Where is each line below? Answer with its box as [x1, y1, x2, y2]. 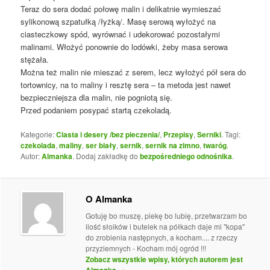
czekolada [20, 140, 56, 151]
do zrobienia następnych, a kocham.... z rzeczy [86, 231, 238, 242]
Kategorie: [20, 129, 57, 140]
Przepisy [163, 129, 194, 140]
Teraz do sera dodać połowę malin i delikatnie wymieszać [20, 3, 222, 15]
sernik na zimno [145, 140, 200, 151]
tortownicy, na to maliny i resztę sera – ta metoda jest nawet [20, 79, 231, 91]
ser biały [86, 140, 117, 151]
